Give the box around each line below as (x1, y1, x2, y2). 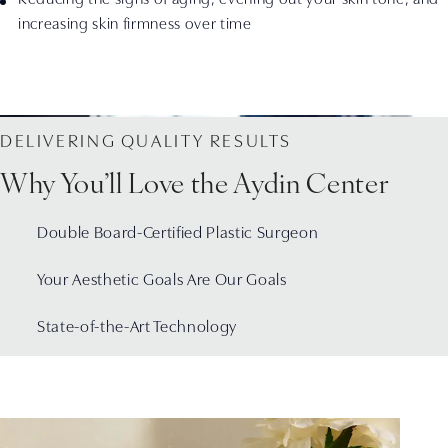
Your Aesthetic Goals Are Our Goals (37, 273, 287, 290)
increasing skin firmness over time (18, 16, 252, 33)
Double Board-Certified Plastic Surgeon (37, 226, 319, 243)
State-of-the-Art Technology (37, 320, 238, 337)
